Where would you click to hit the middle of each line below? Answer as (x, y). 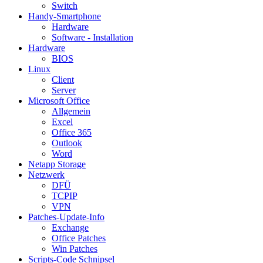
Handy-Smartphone (65, 16)
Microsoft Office (59, 101)
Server (64, 90)
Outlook (67, 143)
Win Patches (75, 249)
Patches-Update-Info (66, 217)
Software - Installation (92, 38)
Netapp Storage (57, 164)
